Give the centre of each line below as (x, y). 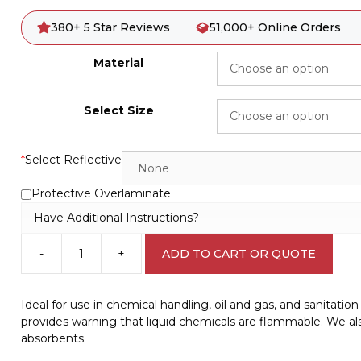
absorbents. (53, 338)
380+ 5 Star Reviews (111, 27)
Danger (41, 295)
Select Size (118, 110)
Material (119, 63)
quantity (43, 345)
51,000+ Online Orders (275, 27)
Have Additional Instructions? (116, 217)
